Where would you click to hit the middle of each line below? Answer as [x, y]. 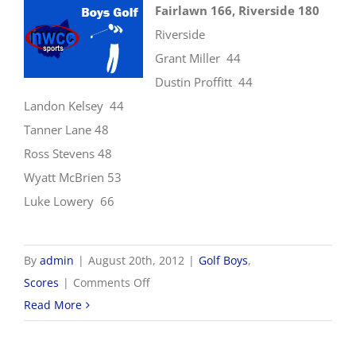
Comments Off [111, 283]
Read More [53, 305]
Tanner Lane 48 [66, 130]
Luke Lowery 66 [69, 201]
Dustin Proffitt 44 [204, 82]
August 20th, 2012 [136, 261]
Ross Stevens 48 [68, 154]
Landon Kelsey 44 [74, 106]
